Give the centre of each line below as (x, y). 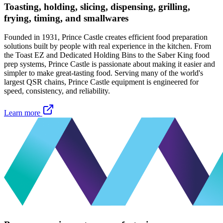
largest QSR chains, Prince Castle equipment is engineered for (101, 82)
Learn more (22, 113)
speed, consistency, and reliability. (57, 91)
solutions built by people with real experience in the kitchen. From (108, 46)
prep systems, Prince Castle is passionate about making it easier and (110, 64)
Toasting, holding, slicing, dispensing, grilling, (97, 6)
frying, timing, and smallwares (66, 18)
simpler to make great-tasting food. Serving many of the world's (104, 73)
